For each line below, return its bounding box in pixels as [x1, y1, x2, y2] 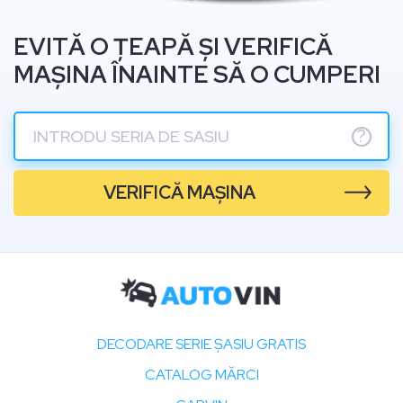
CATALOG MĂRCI [144, 364, 259, 384]
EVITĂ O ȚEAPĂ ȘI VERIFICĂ [13, 31, 333, 62]
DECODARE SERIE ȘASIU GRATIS [97, 334, 306, 354]
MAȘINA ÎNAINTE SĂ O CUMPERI [13, 58, 381, 90]
